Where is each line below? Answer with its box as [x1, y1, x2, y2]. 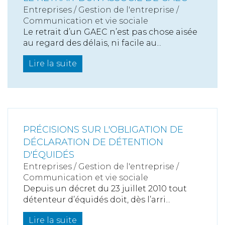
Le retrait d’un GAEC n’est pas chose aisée [23, 27, 197, 37]
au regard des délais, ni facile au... [23, 38, 161, 48]
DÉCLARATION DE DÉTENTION [23, 137, 163, 148]
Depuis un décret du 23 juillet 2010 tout [23, 184, 187, 194]
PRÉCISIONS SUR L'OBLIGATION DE [23, 124, 183, 136]
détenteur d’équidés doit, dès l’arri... [23, 195, 170, 205]
